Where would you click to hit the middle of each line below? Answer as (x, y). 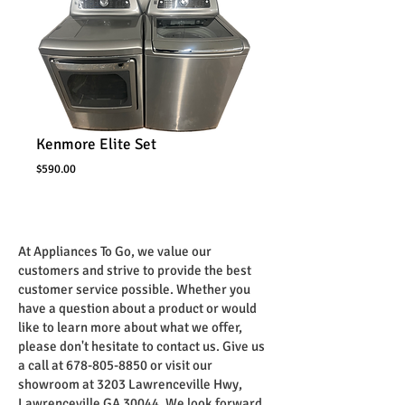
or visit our (180, 365)
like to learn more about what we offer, (130, 327)
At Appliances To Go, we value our (115, 251)
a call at (42, 365)
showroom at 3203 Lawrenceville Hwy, (130, 384)
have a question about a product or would (137, 308)
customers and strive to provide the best (135, 270)
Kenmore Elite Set (96, 144)
